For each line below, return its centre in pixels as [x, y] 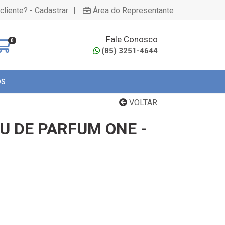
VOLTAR [142, 103]
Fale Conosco [132, 39]
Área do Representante [133, 10]
